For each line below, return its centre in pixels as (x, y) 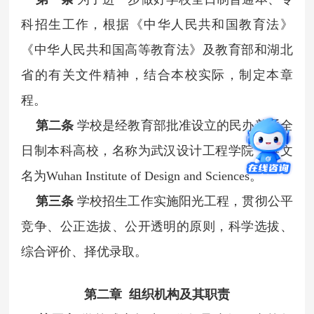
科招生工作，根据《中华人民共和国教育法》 (157, 24)
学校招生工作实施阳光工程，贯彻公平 (185, 201)
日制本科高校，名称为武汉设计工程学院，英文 (157, 150)
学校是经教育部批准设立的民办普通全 (185, 125)
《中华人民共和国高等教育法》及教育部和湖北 (157, 49)
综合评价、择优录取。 (84, 251)
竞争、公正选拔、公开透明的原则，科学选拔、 (157, 226)
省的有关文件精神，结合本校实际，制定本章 (157, 75)
